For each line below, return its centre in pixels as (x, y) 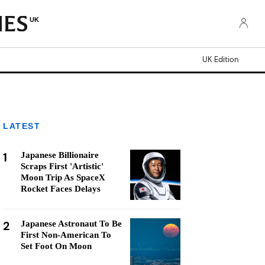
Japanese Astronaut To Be (71, 224)
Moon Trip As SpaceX (63, 177)
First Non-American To (66, 235)
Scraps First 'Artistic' (62, 166)
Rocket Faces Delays (61, 189)
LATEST (22, 126)
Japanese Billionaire (60, 155)
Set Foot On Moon (56, 246)
